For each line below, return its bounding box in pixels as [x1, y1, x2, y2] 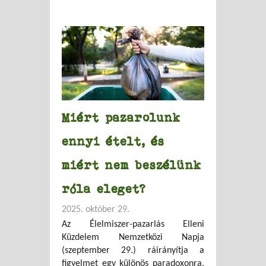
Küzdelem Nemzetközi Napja [62, 233, 204, 243]
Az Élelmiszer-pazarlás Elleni [62, 220, 204, 230]
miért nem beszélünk [62, 158, 202, 172]
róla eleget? [62, 182, 146, 196]
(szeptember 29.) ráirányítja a [62, 246, 204, 256]
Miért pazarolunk [62, 110, 181, 125]
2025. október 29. [62, 205, 129, 215]
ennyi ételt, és [62, 134, 164, 148]
